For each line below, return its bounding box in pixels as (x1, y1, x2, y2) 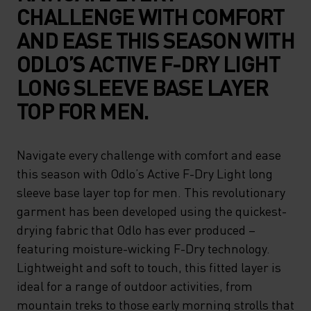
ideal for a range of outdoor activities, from (17, 278, 253, 294)
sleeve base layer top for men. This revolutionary (17, 184, 285, 200)
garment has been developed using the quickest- (17, 203, 287, 219)
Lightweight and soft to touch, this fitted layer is (17, 259, 281, 275)
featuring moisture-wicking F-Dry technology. (17, 240, 270, 256)
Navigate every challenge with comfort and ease (17, 146, 281, 162)
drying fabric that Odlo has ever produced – (17, 221, 255, 237)
